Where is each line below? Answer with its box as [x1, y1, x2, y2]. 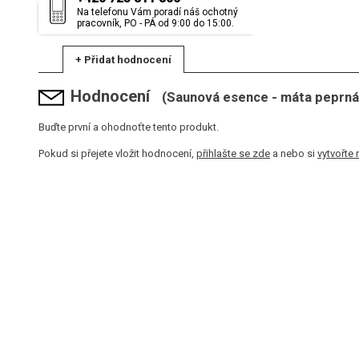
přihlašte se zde [196, 147, 270, 160]
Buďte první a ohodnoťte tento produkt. [38, 121, 219, 134]
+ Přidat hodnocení [75, 54, 171, 67]
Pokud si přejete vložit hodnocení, [38, 147, 196, 160]
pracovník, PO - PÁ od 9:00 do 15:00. [77, 18, 234, 30]
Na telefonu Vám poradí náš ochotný [77, 6, 238, 18]
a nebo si [270, 147, 317, 160]
